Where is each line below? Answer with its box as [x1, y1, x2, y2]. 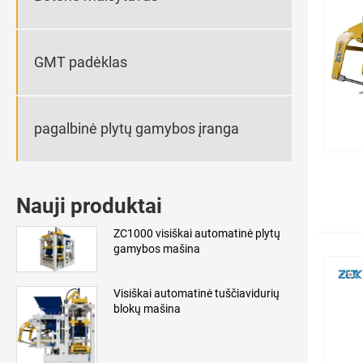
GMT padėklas [34, 53, 127, 71]
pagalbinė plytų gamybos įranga [34, 120, 239, 138]
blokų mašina [113, 302, 181, 316]
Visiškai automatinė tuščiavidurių [113, 287, 280, 301]
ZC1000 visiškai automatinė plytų [113, 226, 280, 240]
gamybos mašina [113, 241, 200, 255]
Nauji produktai [16, 193, 162, 218]
